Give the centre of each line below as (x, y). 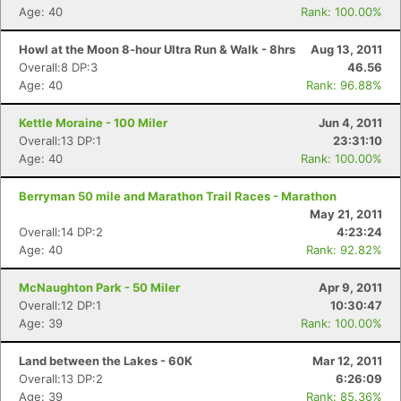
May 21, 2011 (346, 214)
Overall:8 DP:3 (58, 67)
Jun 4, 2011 (350, 123)
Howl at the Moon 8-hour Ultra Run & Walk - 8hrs (157, 49)
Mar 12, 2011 (347, 361)
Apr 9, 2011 (350, 287)
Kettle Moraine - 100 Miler (93, 123)
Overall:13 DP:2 (61, 379)
